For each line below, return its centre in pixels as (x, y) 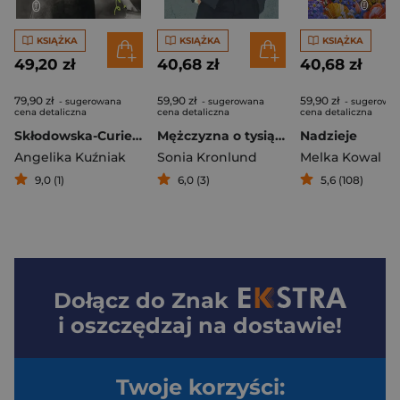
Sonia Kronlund (207, 158)
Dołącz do (113, 301)
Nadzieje (329, 136)
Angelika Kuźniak (70, 158)
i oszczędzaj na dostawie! (200, 326)
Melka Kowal (341, 158)
